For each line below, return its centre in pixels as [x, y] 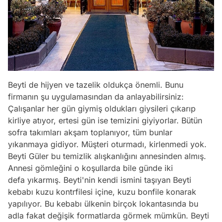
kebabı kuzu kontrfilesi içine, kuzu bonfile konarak [102, 192]
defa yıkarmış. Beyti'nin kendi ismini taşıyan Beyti [100, 180]
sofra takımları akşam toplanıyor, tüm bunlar [90, 132]
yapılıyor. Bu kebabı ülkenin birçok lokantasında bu [103, 203]
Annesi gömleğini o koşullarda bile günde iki [90, 168]
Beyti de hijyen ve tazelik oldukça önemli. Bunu [96, 84]
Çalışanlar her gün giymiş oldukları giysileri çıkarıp [102, 108]
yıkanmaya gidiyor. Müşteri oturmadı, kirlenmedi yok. [107, 144]
